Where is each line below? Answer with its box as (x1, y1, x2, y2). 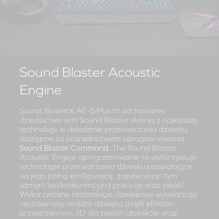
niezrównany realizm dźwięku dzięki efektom (20, 199, 175, 208)
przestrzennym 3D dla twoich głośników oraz (20, 208, 177, 218)
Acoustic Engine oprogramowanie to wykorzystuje (20, 153, 196, 162)
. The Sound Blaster (109, 143, 177, 153)
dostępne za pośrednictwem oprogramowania (20, 134, 185, 143)
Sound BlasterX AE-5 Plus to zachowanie (20, 106, 165, 115)
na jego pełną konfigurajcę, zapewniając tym (20, 171, 177, 180)
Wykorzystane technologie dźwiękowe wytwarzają (20, 190, 197, 199)
